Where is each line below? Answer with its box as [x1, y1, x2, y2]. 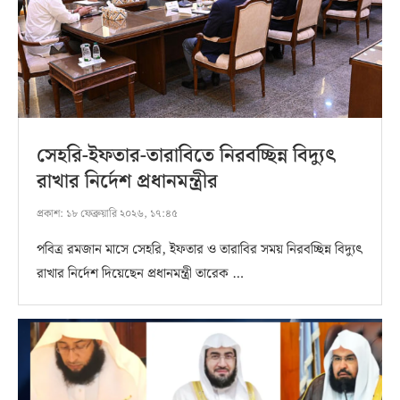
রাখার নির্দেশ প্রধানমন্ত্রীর [37, 165, 218, 197]
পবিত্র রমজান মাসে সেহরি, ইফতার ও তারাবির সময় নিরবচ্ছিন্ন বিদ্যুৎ [37, 238, 362, 261]
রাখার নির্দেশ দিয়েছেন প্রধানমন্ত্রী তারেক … [37, 262, 244, 285]
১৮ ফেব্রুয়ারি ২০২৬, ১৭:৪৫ [63, 204, 178, 222]
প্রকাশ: [37, 204, 63, 222]
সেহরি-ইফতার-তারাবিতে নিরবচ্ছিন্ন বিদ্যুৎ [37, 139, 336, 171]
